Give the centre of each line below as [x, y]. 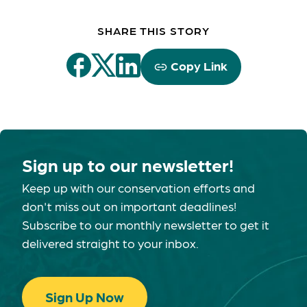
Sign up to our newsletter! [128, 165]
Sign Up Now [85, 297]
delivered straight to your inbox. [110, 243]
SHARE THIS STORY [153, 30]
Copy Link [199, 65]
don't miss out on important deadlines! [129, 206]
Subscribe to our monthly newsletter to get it [146, 224]
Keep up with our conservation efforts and [138, 187]
